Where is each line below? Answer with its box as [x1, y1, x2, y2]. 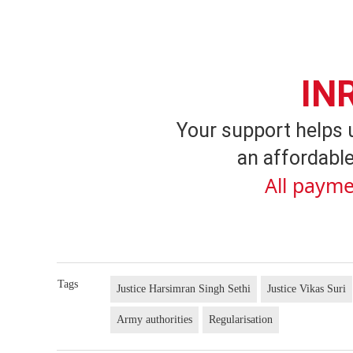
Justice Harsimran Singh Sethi [117, 283, 251, 295]
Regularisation [209, 314, 273, 326]
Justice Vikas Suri [267, 283, 347, 295]
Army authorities [117, 314, 193, 326]
